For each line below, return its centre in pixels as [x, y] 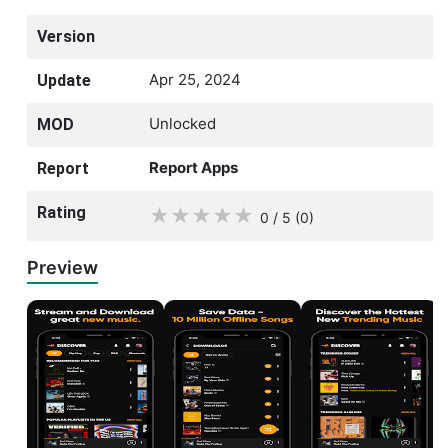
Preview [62, 267]
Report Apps [193, 167]
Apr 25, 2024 [195, 79]
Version [66, 36]
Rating [61, 212]
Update [64, 80]
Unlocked [182, 123]
